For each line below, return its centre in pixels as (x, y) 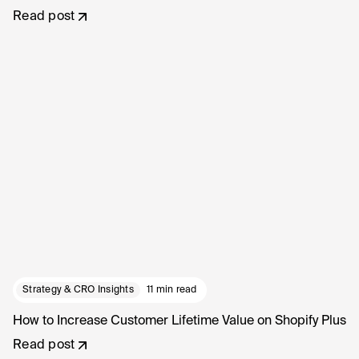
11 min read (171, 290)
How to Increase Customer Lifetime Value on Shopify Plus (179, 322)
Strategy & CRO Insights (78, 290)
